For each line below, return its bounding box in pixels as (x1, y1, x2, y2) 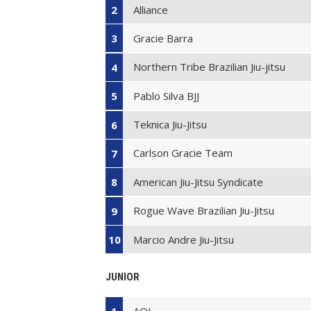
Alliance (133, 2, 169, 17)
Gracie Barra (133, 31, 194, 45)
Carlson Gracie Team (133, 146, 233, 160)
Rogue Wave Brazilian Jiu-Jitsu (133, 203, 275, 218)
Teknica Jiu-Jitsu (133, 117, 208, 132)
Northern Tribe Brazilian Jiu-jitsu (133, 60, 286, 74)
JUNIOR (106, 271, 140, 284)
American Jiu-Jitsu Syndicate (133, 174, 264, 189)
